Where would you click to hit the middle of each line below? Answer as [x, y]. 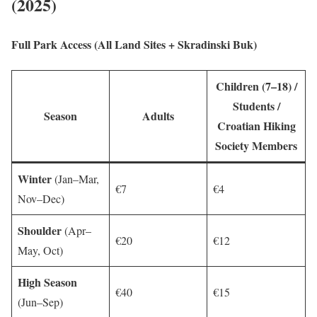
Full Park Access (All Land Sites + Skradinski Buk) [134, 45]
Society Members [256, 145]
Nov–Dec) [41, 198]
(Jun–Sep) [40, 301]
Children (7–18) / [256, 86]
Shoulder [40, 230]
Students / [256, 105]
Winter [35, 178]
